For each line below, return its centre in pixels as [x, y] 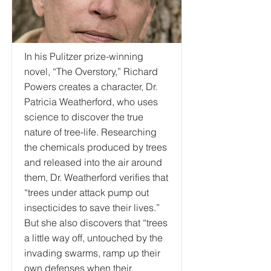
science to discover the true [84, 117]
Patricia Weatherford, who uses [91, 102]
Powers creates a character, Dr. [91, 87]
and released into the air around [93, 162]
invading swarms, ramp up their [92, 253]
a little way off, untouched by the [93, 238]
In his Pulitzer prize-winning [84, 56]
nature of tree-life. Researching [90, 132]
